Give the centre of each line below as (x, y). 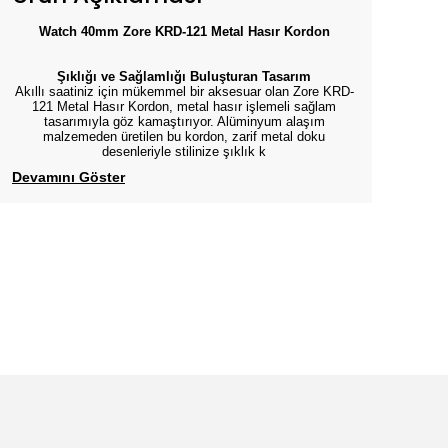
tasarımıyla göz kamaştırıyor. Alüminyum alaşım (184, 121)
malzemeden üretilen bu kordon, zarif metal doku (184, 136)
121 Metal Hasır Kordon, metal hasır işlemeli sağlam (184, 106)
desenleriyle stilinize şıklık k (184, 151)
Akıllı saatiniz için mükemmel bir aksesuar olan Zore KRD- (184, 91)
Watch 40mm (78, 31)
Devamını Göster (68, 177)
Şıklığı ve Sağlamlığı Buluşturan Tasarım (184, 76)
